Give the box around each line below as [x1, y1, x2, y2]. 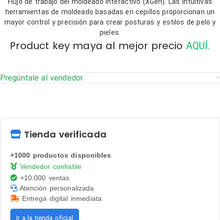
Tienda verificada [21, 128, 107, 140]
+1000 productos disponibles [10, 151, 111, 159]
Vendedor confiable [17, 163, 82, 170]
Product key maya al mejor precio [10, 39, 183, 53]
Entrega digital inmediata [19, 194, 102, 202]
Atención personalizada [17, 184, 94, 192]
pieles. [100, 28, 120, 36]
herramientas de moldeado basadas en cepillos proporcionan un [5, 8, 215, 16]
